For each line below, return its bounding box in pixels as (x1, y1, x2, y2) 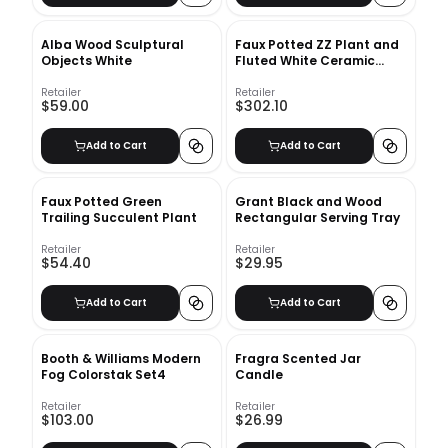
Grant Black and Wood (235, 192, 382, 210)
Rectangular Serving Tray (235, 208, 400, 226)
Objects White (41, 51, 132, 69)
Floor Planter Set (235, 67, 343, 85)
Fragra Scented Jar (235, 349, 361, 367)
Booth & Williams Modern (41, 349, 201, 367)
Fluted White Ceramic (235, 51, 375, 69)
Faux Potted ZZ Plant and (235, 35, 399, 53)
